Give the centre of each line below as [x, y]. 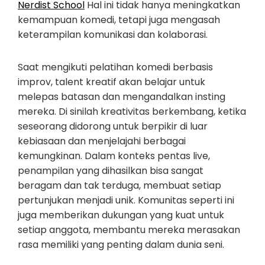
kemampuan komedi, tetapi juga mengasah [119, 20]
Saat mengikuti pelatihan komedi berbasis [115, 67]
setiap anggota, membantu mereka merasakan [129, 230]
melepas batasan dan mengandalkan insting [122, 97]
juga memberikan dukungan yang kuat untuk [121, 215]
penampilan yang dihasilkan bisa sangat [111, 171]
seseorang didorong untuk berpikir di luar [113, 126]
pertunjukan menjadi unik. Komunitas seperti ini [126, 200]
